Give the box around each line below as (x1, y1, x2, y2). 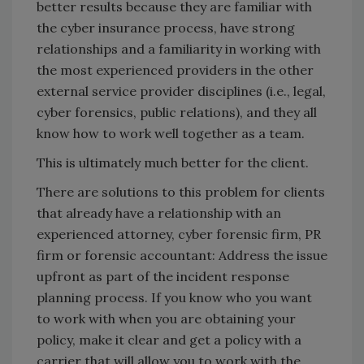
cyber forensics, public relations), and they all (37, 104, 317, 121)
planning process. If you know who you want (37, 289, 312, 306)
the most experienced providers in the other (37, 62, 314, 79)
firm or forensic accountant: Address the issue (37, 247, 327, 264)
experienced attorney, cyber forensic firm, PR (37, 226, 321, 243)
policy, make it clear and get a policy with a (37, 331, 301, 349)
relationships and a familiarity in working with (37, 41, 321, 58)
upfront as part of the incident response (37, 268, 289, 285)
